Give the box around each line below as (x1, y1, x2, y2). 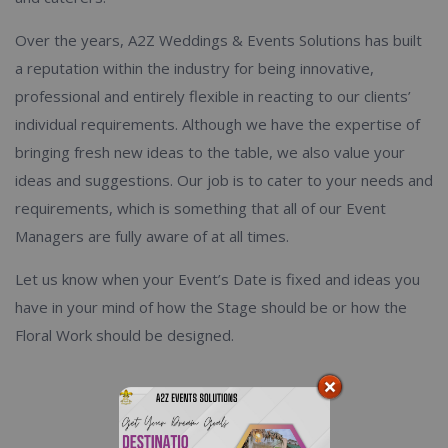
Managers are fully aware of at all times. (15, 226, 289, 247)
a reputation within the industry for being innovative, (15, 58, 374, 79)
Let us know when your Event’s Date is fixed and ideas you (15, 269, 420, 290)
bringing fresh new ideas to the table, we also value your (15, 142, 405, 163)
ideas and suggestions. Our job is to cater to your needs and (15, 170, 433, 191)
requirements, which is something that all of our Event (15, 198, 386, 219)
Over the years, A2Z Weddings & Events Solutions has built (15, 30, 422, 51)
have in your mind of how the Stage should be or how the (15, 297, 407, 318)
